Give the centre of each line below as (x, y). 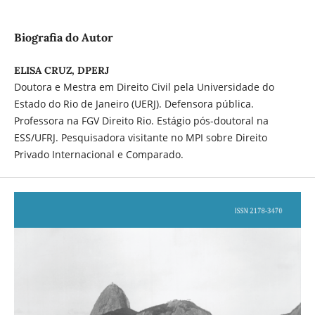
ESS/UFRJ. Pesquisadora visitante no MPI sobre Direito (140, 138)
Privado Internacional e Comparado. (98, 155)
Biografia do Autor (63, 38)
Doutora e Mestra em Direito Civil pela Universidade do (144, 87)
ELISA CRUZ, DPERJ (61, 71)
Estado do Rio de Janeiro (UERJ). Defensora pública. (134, 104)
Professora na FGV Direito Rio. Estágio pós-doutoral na (141, 121)
